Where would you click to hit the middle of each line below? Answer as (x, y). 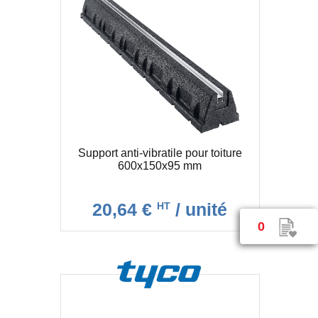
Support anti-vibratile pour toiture (160, 153)
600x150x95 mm (160, 165)
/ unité (199, 209)
